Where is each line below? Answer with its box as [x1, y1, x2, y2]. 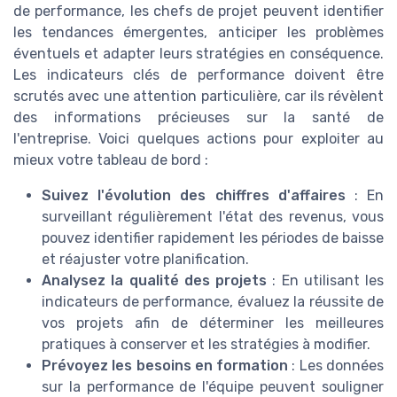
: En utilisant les [267, 272, 384, 290]
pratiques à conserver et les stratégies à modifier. [42, 336, 370, 354]
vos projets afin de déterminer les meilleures [42, 315, 384, 332]
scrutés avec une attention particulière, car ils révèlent [13, 88, 384, 105]
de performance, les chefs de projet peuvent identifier [13, 3, 384, 20]
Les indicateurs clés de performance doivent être [13, 66, 384, 84]
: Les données [288, 357, 385, 375]
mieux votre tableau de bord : [13, 152, 208, 169]
